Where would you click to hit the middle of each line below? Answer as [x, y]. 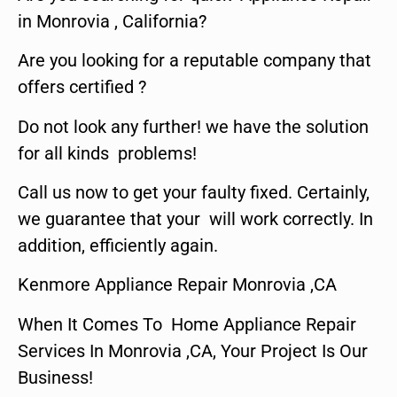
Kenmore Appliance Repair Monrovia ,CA [177, 285]
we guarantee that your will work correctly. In [195, 218]
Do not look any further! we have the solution [193, 126]
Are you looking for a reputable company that [195, 61]
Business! [55, 377]
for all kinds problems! [107, 153]
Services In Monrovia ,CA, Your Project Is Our [193, 350]
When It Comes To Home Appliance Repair [187, 324]
